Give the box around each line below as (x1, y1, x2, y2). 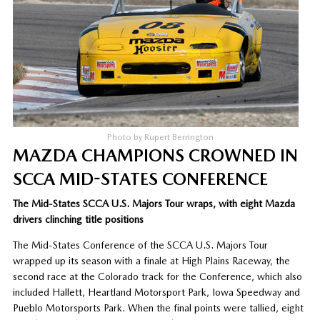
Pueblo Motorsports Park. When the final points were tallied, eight (12, 301, 304, 314)
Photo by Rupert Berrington (106, 131, 214, 142)
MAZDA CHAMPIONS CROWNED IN (12, 144, 298, 166)
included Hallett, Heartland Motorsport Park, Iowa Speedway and (12, 286, 300, 298)
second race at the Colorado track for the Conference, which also (12, 270, 302, 282)
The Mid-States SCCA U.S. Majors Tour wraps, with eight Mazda (12, 197, 295, 209)
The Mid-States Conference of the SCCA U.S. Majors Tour (12, 239, 268, 251)
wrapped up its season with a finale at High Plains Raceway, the (12, 254, 290, 266)
